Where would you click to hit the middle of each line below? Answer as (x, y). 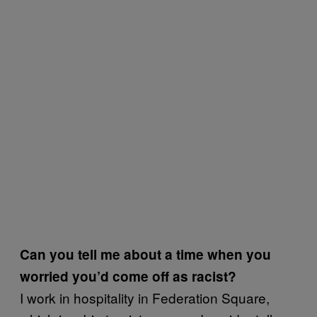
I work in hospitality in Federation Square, (145, 297)
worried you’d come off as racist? (128, 276)
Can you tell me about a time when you (145, 254)
